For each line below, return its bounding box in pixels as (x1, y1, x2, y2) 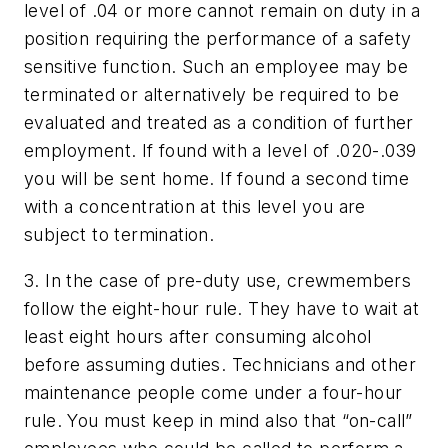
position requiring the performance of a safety (24, 28, 412, 50)
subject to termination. (24, 224, 215, 246)
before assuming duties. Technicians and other (24, 354, 416, 376)
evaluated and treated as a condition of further (24, 112, 414, 134)
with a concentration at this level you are (24, 196, 366, 218)
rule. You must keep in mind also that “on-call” (24, 410, 413, 432)
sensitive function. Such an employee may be (24, 56, 409, 78)
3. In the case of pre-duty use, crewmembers (24, 270, 412, 292)
